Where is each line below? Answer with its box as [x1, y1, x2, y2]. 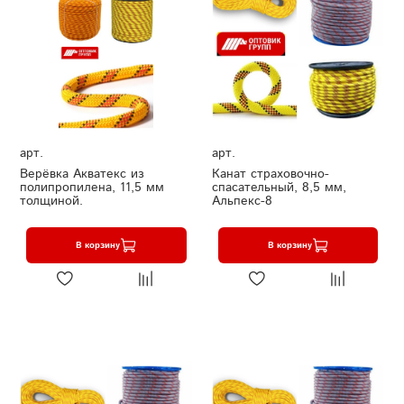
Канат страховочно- [211, 165, 329, 184]
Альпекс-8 [211, 192, 272, 211]
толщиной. [20, 192, 83, 211]
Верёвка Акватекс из [20, 165, 144, 184]
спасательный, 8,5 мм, [211, 179, 346, 197]
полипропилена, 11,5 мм [20, 179, 164, 197]
